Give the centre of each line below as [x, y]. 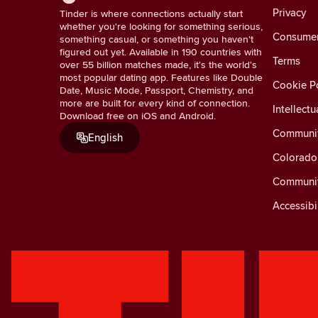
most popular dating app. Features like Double [161, 77]
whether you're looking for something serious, [161, 26]
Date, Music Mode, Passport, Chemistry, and [157, 90]
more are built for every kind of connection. [155, 103]
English [105, 137]
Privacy [289, 12]
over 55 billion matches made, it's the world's [158, 64]
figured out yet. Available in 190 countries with [161, 51]
